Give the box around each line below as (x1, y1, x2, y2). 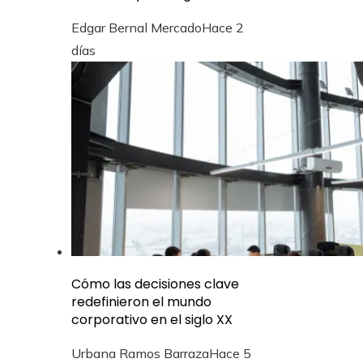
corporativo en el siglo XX (71, 310, 233, 329)
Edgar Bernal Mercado (71, 19, 202, 36)
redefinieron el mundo (71, 292, 211, 311)
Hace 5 (209, 344, 251, 361)
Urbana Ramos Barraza (71, 344, 209, 361)
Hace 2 (202, 19, 244, 36)
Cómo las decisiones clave (71, 274, 239, 293)
